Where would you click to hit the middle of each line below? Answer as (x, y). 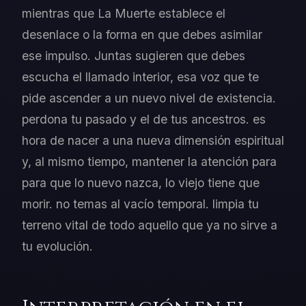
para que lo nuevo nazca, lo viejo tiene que (141, 183)
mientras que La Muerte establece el (124, 14)
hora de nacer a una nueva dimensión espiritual (153, 141)
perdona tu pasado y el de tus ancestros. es (144, 120)
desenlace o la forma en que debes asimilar (142, 35)
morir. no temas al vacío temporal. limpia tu (140, 204)
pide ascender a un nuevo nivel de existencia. (149, 98)
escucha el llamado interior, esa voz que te (140, 77)
